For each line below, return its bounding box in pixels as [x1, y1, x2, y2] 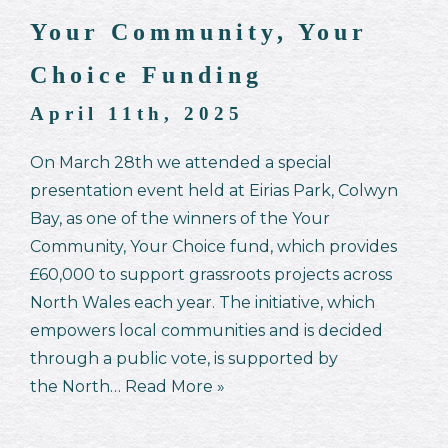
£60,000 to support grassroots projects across [30, 264, 392, 284]
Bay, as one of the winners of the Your [30, 208, 330, 228]
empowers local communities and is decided [30, 320, 383, 340]
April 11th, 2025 [30, 102, 244, 124]
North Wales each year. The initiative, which [30, 292, 375, 312]
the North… [30, 376, 125, 396]
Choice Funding [30, 61, 263, 88]
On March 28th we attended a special [30, 152, 332, 172]
